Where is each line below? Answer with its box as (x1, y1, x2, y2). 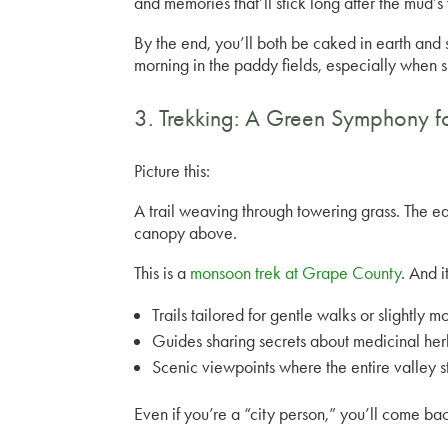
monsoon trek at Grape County (190, 262, 402, 285)
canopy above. (134, 222, 238, 245)
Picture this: (134, 160, 211, 183)
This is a (134, 262, 191, 285)
